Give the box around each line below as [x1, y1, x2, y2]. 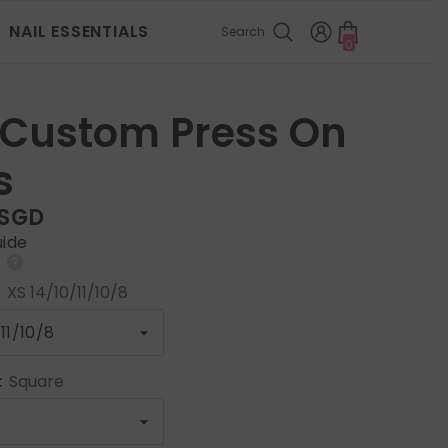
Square [9, 369, 65, 393]
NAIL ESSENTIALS [9, 20, 150, 43]
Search [221, 23, 265, 40]
